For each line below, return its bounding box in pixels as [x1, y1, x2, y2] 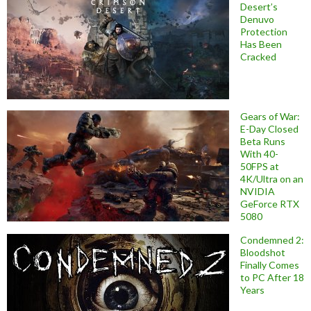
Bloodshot [240, 246, 285, 258]
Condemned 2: [240, 233, 304, 246]
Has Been [240, 37, 282, 50]
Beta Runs [240, 135, 285, 147]
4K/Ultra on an [240, 172, 303, 185]
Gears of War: [240, 110, 300, 122]
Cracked [240, 50, 276, 62]
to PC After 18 [240, 271, 304, 283]
